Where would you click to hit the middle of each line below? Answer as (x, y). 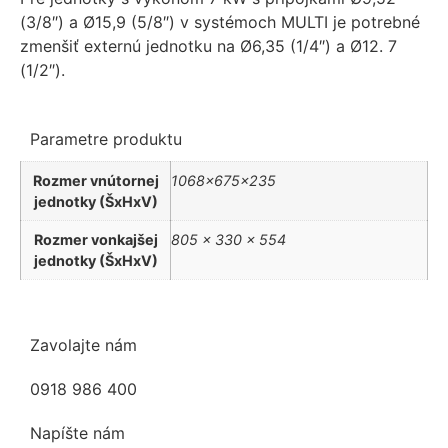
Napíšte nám (77, 432)
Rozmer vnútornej (95, 180)
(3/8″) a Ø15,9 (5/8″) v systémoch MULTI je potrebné (220, 22)
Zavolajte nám (83, 344)
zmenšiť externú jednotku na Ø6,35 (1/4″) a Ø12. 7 (208, 46)
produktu (147, 138)
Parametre (71, 138)
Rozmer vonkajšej (95, 239)
